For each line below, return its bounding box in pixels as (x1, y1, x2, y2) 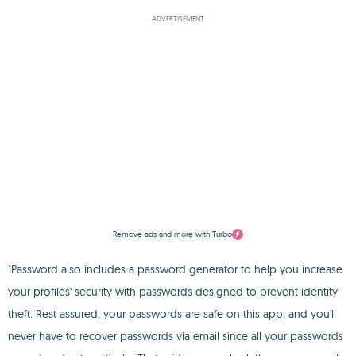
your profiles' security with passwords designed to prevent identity (8, 284, 338, 299)
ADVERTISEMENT (152, 14, 204, 23)
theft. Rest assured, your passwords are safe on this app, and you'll (8, 307, 336, 321)
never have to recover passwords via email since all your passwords (8, 329, 343, 343)
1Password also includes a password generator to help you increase (8, 262, 342, 277)
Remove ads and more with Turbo (113, 229, 232, 239)
